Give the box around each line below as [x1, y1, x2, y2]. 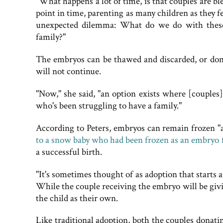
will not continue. [36, 65, 101, 78]
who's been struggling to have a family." [36, 100, 182, 112]
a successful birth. [36, 145, 102, 158]
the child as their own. [36, 192, 118, 205]
